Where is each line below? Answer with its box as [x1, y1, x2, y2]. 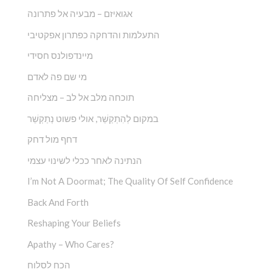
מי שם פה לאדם [27, 70, 87, 82]
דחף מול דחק [27, 134, 77, 145]
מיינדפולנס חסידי [27, 50, 93, 61]
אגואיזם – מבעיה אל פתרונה [27, 8, 132, 19]
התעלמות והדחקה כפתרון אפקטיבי [27, 29, 160, 40]
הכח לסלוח [27, 259, 70, 271]
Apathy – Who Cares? [27, 238, 114, 250]
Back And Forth [27, 196, 89, 208]
